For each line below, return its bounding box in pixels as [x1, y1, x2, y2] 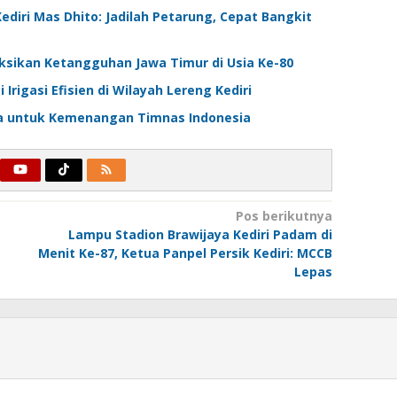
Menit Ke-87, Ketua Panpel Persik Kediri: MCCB [37, 245, 332, 262]
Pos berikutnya [235, 207, 332, 225]
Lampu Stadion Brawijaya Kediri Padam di [67, 226, 332, 244]
